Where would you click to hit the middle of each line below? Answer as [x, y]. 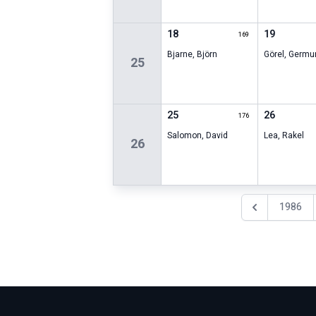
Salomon [185, 136]
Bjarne [180, 55]
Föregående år [279, 213]
